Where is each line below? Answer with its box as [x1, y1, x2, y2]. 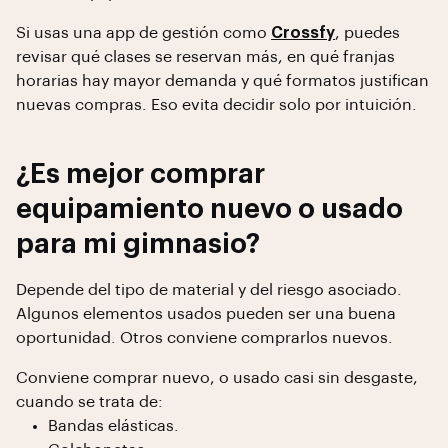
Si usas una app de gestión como [16, 25, 271, 41]
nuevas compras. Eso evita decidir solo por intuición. [16, 97, 417, 113]
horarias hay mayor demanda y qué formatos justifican [16, 73, 429, 89]
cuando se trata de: [16, 394, 163, 410]
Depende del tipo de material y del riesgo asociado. [16, 282, 402, 298]
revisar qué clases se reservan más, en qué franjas [16, 49, 395, 65]
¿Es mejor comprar [16, 161, 265, 188]
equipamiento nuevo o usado [16, 196, 403, 223]
